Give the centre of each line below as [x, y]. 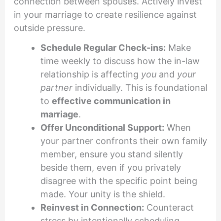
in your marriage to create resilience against [105, 15]
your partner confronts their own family [124, 141]
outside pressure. [49, 28]
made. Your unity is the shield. [103, 194]
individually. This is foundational [140, 87]
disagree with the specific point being [119, 181]
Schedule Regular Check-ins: [103, 47]
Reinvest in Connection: [92, 207]
